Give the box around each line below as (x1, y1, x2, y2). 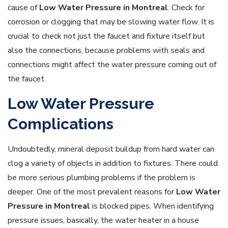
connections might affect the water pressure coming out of (8, 59, 216, 71)
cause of (8, 2, 39, 14)
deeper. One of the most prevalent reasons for (8, 186, 176, 198)
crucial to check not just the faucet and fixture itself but (8, 31, 205, 42)
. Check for (168, 2, 205, 14)
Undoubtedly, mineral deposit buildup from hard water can (8, 144, 214, 155)
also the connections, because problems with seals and (8, 45, 205, 56)
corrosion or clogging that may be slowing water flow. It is (8, 16, 214, 28)
